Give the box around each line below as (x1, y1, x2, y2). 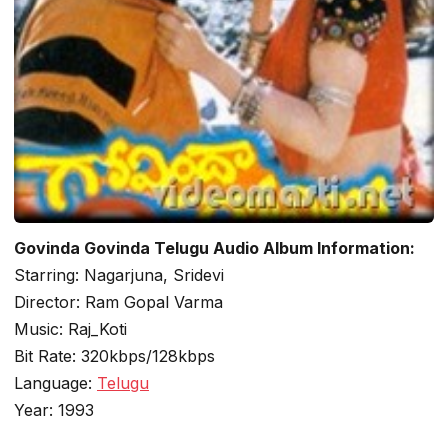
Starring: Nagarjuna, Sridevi (14, 265, 224, 285)
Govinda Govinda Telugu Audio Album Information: (14, 238, 415, 258)
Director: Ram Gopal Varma (14, 292, 223, 312)
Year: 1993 (14, 400, 94, 420)
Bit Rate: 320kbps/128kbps (14, 346, 215, 366)
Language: (14, 373, 97, 393)
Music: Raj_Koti (14, 319, 127, 339)
